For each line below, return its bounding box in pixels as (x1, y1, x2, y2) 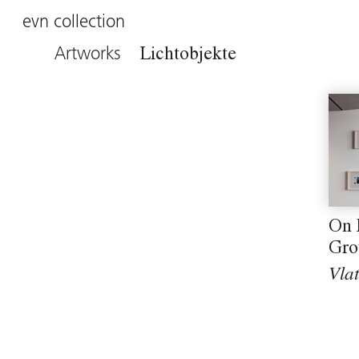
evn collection (22, 13, 125, 32)
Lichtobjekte (140, 46, 236, 65)
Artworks (54, 46, 140, 64)
